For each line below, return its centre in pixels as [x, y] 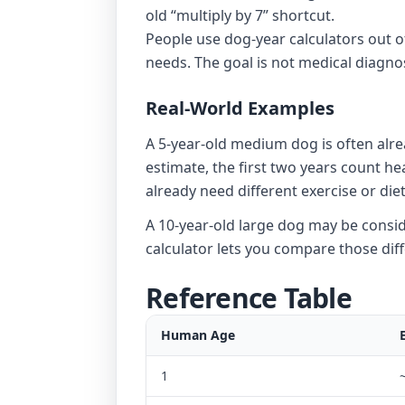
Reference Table [249, 298]
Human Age [198, 335]
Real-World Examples [240, 108]
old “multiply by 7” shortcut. [240, 15]
